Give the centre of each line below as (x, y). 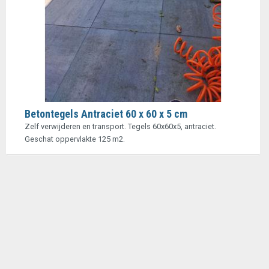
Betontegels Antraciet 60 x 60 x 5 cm (106, 114)
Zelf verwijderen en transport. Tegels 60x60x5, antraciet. (120, 126)
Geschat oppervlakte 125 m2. (75, 139)
